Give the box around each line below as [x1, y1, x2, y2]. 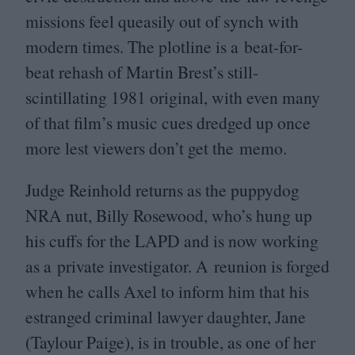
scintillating [25, 85, 111, 109]
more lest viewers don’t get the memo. [25, 136, 287, 159]
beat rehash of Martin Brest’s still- [25, 59, 258, 83]
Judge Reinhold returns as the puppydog [25, 178, 300, 202]
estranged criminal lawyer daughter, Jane [25, 305, 306, 329]
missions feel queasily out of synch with [25, 9, 299, 32]
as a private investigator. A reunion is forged [25, 254, 330, 278]
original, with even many [146, 85, 320, 109]
